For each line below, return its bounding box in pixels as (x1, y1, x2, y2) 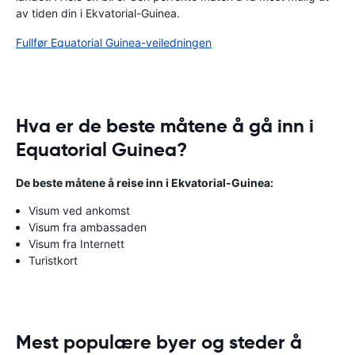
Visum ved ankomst (29, 204, 130, 217)
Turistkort (29, 254, 78, 267)
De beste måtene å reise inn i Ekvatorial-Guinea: (16, 176, 273, 189)
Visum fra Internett (29, 237, 124, 250)
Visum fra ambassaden (29, 220, 147, 234)
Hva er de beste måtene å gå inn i (16, 114, 314, 138)
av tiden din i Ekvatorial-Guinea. (16, 6, 180, 20)
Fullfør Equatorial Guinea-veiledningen (16, 36, 212, 49)
